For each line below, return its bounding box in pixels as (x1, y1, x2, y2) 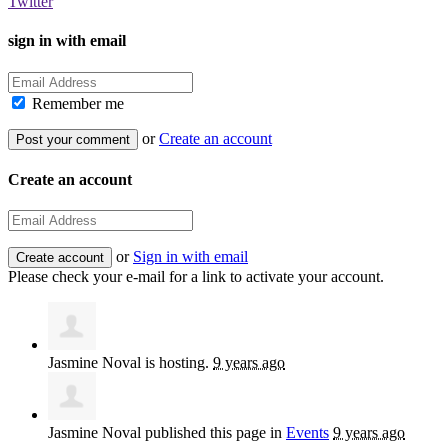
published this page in (141, 424, 286, 442)
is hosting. (141, 354, 213, 372)
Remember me (28, 94, 124, 112)
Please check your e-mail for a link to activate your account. (8, 268, 384, 286)
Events (286, 424, 329, 442)
